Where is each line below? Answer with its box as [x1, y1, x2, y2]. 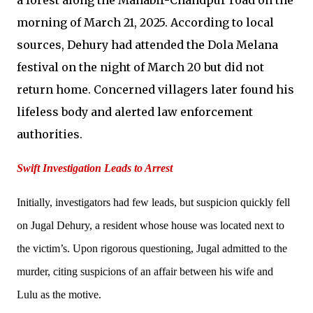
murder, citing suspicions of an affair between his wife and [17, 265, 273, 277]
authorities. [17, 126, 82, 141]
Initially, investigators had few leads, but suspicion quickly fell [17, 196, 290, 208]
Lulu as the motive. [17, 288, 101, 300]
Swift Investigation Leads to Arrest [17, 161, 173, 174]
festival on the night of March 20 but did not [17, 59, 264, 74]
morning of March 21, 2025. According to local [17, 15, 274, 29]
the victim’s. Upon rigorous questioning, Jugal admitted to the [17, 242, 287, 254]
